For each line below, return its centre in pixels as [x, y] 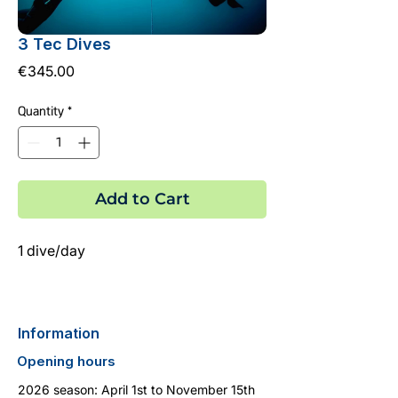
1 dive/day [52, 250]
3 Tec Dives [64, 44]
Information [59, 333]
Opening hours [66, 361]
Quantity [41, 111]
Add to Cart [142, 199]
